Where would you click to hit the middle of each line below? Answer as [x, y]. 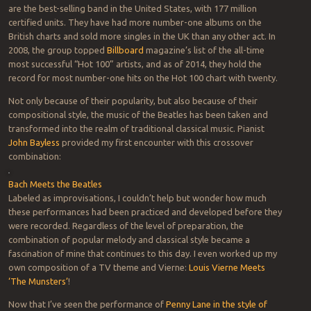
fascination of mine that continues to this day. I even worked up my [142, 254]
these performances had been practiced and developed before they [145, 212]
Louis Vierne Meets [227, 268]
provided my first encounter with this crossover [156, 143]
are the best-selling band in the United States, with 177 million [132, 9]
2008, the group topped [57, 50]
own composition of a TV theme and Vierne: [98, 268]
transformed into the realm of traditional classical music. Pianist [136, 129]
